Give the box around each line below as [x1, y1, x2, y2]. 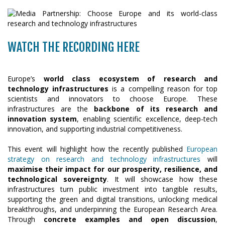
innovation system [8, 114, 77, 124]
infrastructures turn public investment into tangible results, [8, 184, 217, 194]
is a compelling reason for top [108, 84, 218, 93]
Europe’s [8, 74, 44, 83]
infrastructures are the [8, 104, 94, 114]
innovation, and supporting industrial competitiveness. [8, 124, 182, 134]
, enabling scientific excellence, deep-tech [77, 114, 218, 124]
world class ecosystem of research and [43, 74, 217, 83]
